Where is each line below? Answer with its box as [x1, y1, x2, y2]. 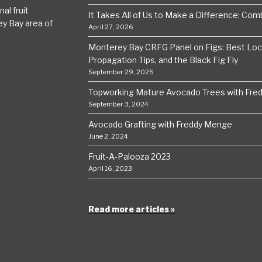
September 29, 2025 [88, 68, 154, 77]
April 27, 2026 [88, 23, 133, 32]
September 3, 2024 [88, 100, 149, 109]
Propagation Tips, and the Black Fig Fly [88, 55, 238, 65]
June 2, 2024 [88, 132, 128, 141]
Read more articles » [88, 204, 175, 215]
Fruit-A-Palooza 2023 [88, 151, 171, 162]
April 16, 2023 [88, 164, 132, 173]
